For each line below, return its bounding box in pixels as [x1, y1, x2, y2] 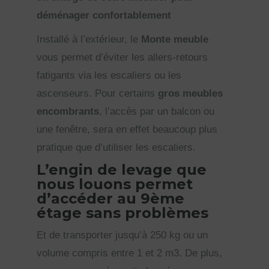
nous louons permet [37, 175, 193, 193]
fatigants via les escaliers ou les [37, 69, 182, 81]
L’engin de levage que [37, 160, 207, 178]
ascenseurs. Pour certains [37, 87, 159, 99]
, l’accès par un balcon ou [99, 105, 215, 117]
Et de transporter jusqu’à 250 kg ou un [37, 229, 208, 241]
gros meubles [158, 87, 223, 99]
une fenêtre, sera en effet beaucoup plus [37, 123, 218, 135]
